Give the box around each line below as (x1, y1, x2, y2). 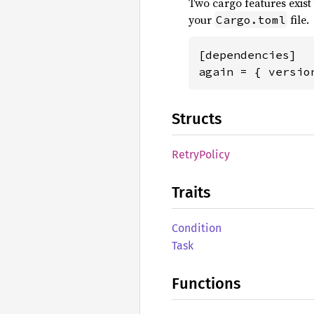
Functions (172, 274, 240, 293)
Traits (172, 183, 210, 202)
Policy (199, 148, 230, 161)
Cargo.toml (216, 13, 286, 27)
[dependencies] (198, 48, 296, 62)
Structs (172, 109, 221, 128)
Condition (172, 221, 221, 235)
